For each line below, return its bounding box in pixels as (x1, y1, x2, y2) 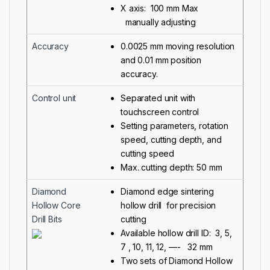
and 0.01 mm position (121, 54, 202, 65)
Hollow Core (32, 199, 81, 210)
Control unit (32, 92, 77, 103)
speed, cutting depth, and (121, 134, 222, 145)
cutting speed (121, 148, 175, 159)
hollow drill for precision (121, 199, 216, 210)
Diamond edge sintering (121, 186, 214, 196)
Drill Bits (32, 213, 62, 224)
